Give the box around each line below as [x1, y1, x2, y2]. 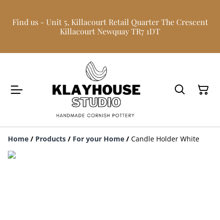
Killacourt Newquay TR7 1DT [60, 26, 160, 36]
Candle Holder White [131, 134, 199, 143]
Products [35, 134, 66, 143]
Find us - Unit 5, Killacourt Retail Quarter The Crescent [12, 17, 208, 27]
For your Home [73, 134, 124, 143]
